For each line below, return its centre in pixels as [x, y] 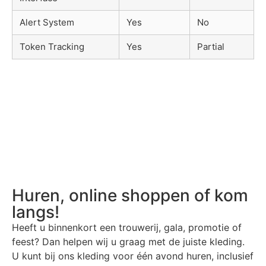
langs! [36, 212]
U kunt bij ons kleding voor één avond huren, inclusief [133, 256]
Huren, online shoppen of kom [130, 195]
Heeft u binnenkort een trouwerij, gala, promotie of [127, 227]
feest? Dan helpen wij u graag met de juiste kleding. [128, 241]
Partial [211, 46]
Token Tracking [52, 46]
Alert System [47, 22]
